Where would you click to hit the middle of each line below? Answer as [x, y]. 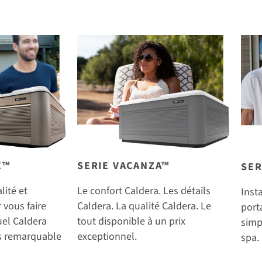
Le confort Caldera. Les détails [144, 191]
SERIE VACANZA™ [124, 166]
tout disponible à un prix [131, 222]
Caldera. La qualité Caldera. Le [144, 206]
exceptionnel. [107, 237]
